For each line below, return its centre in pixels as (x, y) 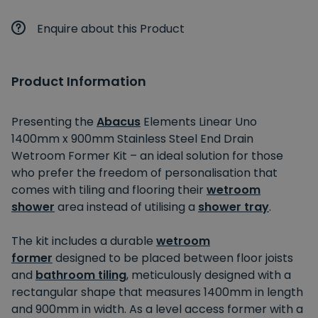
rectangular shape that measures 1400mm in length (157, 292)
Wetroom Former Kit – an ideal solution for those (147, 155)
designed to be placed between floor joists (173, 258)
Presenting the (54, 121)
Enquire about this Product (111, 28)
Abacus (119, 121)
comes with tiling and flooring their (109, 190)
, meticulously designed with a (209, 275)
